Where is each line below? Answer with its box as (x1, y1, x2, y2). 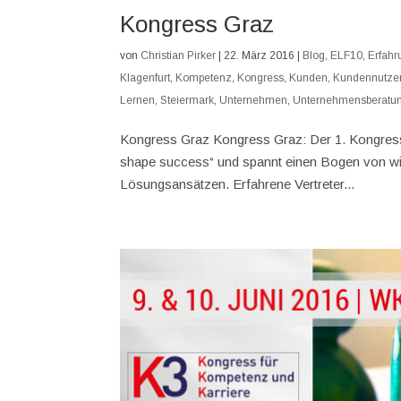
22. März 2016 (224, 48, 295, 62)
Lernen (120, 93, 156, 107)
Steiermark (160, 93, 215, 107)
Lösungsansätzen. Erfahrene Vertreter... (120, 175, 355, 192)
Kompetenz (175, 71, 233, 84)
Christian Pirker (141, 48, 217, 62)
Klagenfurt (120, 71, 171, 84)
